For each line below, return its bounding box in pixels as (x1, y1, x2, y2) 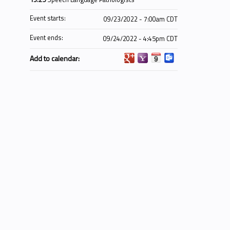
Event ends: (30, 33, 65, 43)
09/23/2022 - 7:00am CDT (104, 14, 178, 24)
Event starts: (30, 13, 67, 23)
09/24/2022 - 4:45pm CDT (103, 34, 178, 44)
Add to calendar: (30, 53, 81, 64)
